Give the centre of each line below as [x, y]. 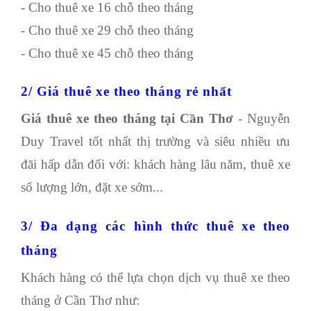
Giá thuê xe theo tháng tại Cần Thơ [127, 119]
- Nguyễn [262, 119]
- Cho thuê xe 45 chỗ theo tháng [107, 53]
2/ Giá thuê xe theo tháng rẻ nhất [126, 91]
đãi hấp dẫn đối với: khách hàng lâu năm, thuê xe [155, 165]
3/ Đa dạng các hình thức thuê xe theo [155, 226]
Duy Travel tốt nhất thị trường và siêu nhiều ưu [155, 142]
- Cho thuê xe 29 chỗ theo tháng [107, 30]
